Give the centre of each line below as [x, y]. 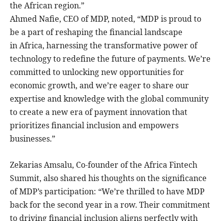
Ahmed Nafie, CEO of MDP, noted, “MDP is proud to [106, 18]
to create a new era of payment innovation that [99, 112]
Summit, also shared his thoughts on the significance [108, 178]
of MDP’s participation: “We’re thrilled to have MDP [107, 191]
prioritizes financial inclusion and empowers [94, 125]
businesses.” [33, 138]
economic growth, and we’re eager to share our [99, 85]
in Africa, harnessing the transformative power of [104, 45]
